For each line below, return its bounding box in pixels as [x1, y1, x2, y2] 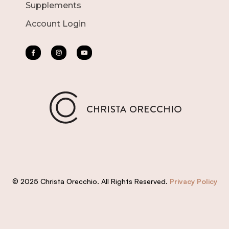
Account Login [26, 18, 86, 29]
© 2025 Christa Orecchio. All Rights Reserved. [12, 176, 170, 186]
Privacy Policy [169, 176, 217, 186]
